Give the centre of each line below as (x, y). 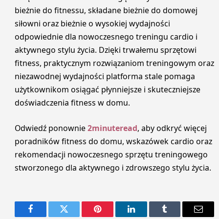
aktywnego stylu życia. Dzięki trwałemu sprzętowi (106, 50)
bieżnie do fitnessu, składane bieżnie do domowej (106, 11)
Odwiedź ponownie (51, 128)
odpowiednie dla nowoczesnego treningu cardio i (106, 37)
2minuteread (112, 128)
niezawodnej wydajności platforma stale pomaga (105, 77)
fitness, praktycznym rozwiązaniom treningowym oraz (114, 63)
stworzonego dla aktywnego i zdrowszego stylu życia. (113, 167)
